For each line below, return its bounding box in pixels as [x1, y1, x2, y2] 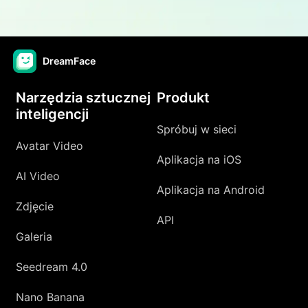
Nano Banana [16, 289, 85, 304]
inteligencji [16, 105, 89, 122]
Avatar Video [16, 138, 84, 153]
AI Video [16, 168, 60, 183]
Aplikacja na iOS [157, 152, 241, 166]
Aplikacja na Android [157, 182, 265, 197]
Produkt [157, 89, 210, 106]
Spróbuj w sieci [157, 122, 236, 136]
